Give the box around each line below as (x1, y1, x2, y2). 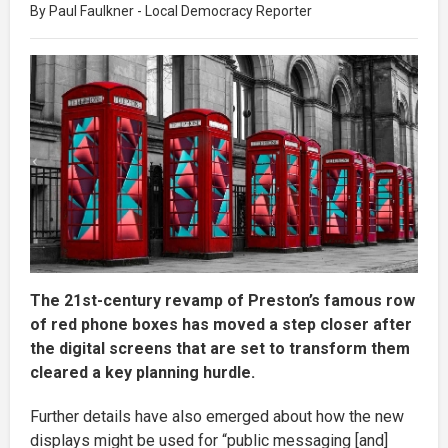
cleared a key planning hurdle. (30, 362, 255, 382)
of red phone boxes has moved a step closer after (30, 314, 412, 334)
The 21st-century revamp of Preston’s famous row (30, 290, 415, 310)
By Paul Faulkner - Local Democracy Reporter (30, 2, 312, 19)
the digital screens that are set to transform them (30, 338, 410, 358)
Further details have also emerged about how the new (30, 406, 404, 426)
